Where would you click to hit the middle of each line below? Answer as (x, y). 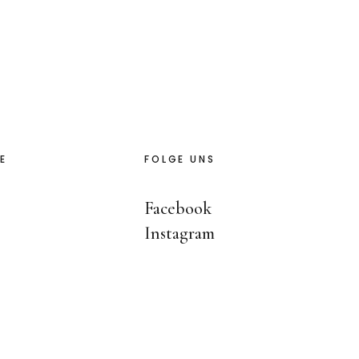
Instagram (180, 233)
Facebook (178, 208)
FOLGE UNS (180, 159)
